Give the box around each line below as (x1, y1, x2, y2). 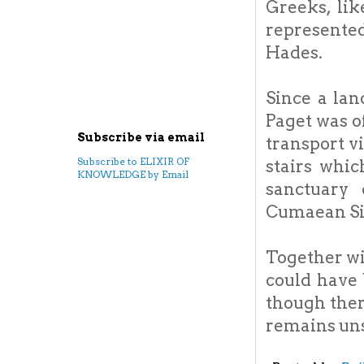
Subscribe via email (77, 131, 205, 144)
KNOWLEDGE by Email (77, 168, 188, 180)
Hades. (266, 42, 323, 63)
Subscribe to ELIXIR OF (77, 155, 189, 167)
